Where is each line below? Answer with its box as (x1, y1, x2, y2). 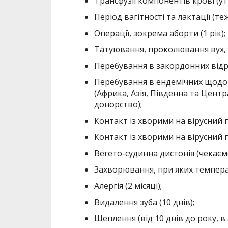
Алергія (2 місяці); (94, 180, 162, 192)
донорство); (94, 99, 142, 110)
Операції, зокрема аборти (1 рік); (94, 27, 225, 39)
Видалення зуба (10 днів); (94, 196, 194, 208)
